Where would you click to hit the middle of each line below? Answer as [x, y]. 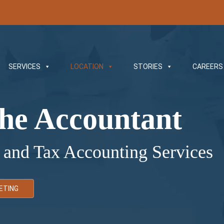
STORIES [148, 66]
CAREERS [208, 66]
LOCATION [87, 66]
